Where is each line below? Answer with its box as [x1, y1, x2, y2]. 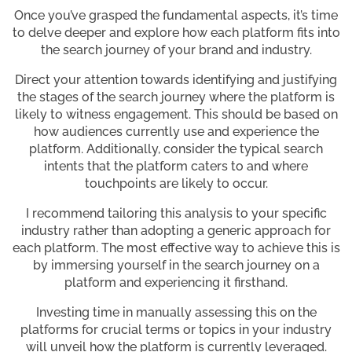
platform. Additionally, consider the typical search [29, 141, 323, 157]
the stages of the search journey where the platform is [17, 90, 335, 105]
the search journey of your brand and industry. [40, 42, 312, 58]
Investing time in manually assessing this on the [35, 305, 317, 321]
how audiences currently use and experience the [33, 124, 319, 140]
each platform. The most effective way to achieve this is [12, 240, 340, 256]
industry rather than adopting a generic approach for [21, 223, 331, 239]
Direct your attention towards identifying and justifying [15, 72, 337, 88]
